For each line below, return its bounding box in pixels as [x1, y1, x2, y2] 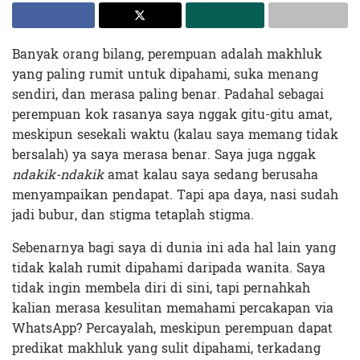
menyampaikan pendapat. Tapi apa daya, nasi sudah [12, 182, 338, 207]
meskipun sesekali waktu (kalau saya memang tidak [12, 122, 338, 146]
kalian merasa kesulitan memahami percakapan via [12, 296, 333, 320]
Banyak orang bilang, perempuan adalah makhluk [12, 42, 322, 66]
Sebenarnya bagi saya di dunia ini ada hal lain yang [12, 235, 336, 260]
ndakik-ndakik [12, 162, 104, 186]
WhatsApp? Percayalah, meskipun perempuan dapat [12, 316, 333, 340]
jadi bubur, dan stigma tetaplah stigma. [12, 202, 254, 227]
